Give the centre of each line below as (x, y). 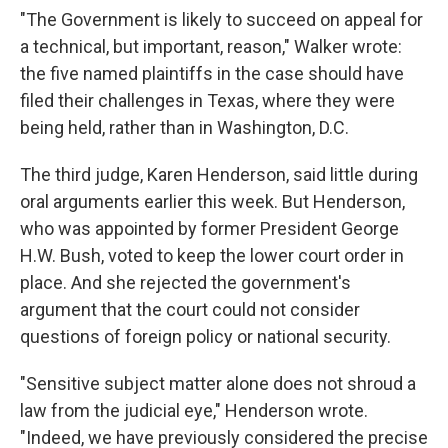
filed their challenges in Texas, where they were (207, 100)
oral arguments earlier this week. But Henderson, (212, 201)
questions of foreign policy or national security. (205, 336)
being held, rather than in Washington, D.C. (184, 127)
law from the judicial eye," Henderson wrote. (194, 410)
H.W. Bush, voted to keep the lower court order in (212, 255)
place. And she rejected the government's (185, 282)
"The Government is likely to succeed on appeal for (221, 19)
